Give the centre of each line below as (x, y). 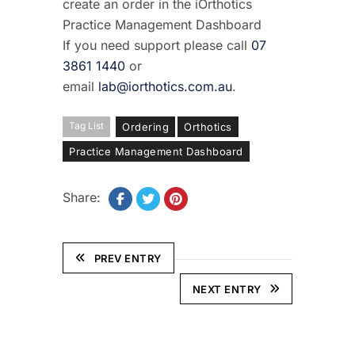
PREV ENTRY (128, 258)
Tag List (86, 125)
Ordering (145, 126)
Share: (82, 197)
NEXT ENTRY (227, 289)
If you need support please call (157, 45)
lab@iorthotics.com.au (165, 86)
